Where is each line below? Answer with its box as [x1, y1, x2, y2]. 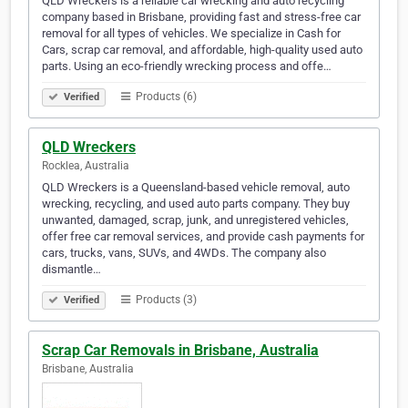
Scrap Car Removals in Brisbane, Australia [42, 342, 319, 360]
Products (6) [133, 90, 197, 104]
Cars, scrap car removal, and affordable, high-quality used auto [42, 43, 362, 57]
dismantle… [42, 262, 101, 277]
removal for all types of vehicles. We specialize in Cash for [42, 26, 341, 41]
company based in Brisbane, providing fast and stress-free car [42, 10, 361, 25]
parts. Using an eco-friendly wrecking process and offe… [42, 59, 331, 74]
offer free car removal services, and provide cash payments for [42, 229, 364, 244]
